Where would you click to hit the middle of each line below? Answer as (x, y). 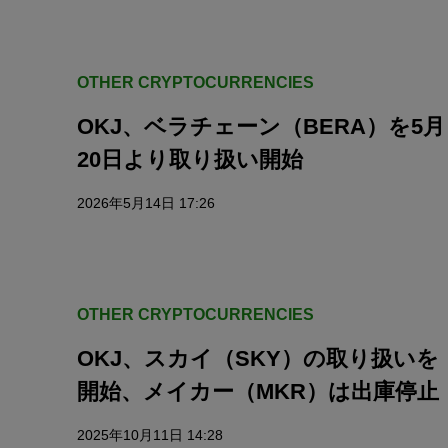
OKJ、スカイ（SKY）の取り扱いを (258, 358)
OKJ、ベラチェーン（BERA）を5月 (261, 126)
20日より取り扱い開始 (190, 159)
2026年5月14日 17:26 (146, 203)
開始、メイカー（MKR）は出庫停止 (258, 391)
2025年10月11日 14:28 (150, 435)
